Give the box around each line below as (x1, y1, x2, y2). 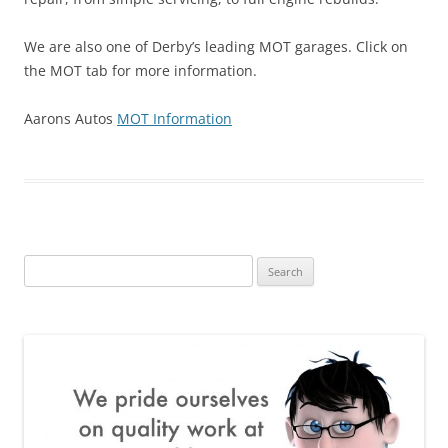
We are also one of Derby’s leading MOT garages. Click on (24, 37, 408, 57)
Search (23, 257, 63, 276)
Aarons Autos (24, 109, 117, 129)
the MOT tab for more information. (24, 61, 257, 81)
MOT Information (117, 109, 232, 129)
